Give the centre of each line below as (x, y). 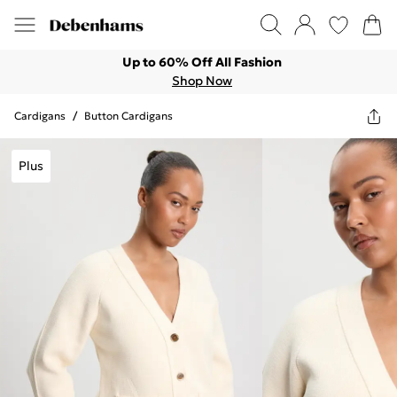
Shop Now (202, 81)
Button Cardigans (128, 116)
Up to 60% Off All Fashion (202, 62)
